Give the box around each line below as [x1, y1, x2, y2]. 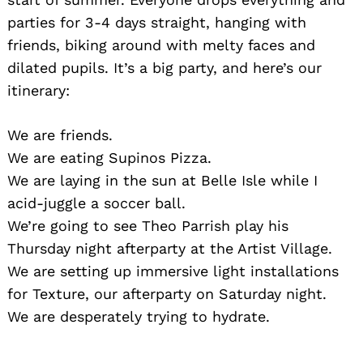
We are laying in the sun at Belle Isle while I [7, 171, 318, 189]
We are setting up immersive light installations [7, 262, 339, 280]
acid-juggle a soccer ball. [7, 194, 186, 211]
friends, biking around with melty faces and [7, 36, 315, 53]
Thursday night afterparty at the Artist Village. [7, 239, 332, 257]
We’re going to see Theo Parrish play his [7, 216, 288, 234]
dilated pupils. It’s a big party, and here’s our [7, 58, 322, 76]
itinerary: [7, 81, 70, 99]
